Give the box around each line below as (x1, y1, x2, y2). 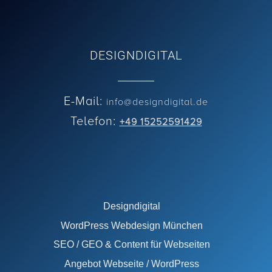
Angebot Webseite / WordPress (64, 258, 199, 269)
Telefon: (70, 112, 116, 129)
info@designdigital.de (106, 95, 208, 109)
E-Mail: (64, 92, 103, 109)
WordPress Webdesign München (60, 220, 203, 231)
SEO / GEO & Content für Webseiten (53, 239, 210, 250)
